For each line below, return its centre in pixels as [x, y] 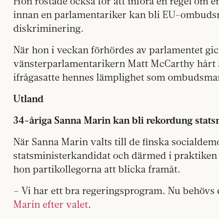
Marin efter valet [51, 204]
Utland [28, 98]
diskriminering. [48, 28]
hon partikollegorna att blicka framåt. [97, 169]
